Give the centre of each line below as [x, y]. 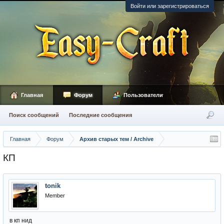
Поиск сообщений [34, 115]
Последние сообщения [100, 115]
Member [55, 195]
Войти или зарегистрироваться [170, 6]
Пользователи [143, 95]
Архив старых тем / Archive [116, 139]
